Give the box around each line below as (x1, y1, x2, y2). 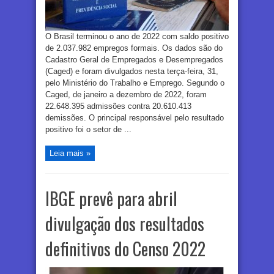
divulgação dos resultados (45, 211, 204, 237)
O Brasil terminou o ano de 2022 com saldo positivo (45, 32, 229, 42)
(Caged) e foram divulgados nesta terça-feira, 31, (45, 67, 218, 76)
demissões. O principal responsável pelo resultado (45, 113, 224, 123)
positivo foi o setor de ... (45, 125, 131, 135)
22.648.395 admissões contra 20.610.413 (45, 102, 191, 111)
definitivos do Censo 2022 (45, 236, 206, 262)
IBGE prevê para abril (45, 186, 177, 212)
